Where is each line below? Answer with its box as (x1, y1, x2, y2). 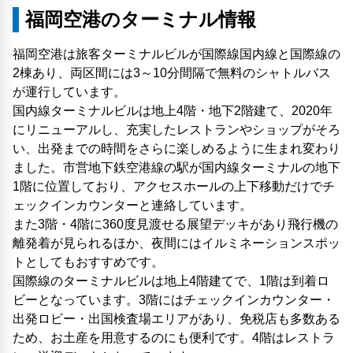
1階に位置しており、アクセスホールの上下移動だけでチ (13, 180, 335, 193)
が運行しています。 (13, 85, 126, 98)
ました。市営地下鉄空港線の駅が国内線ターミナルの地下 (13, 161, 340, 174)
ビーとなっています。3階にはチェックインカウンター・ (13, 293, 335, 307)
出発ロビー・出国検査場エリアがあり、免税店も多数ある (13, 312, 340, 325)
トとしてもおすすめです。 (13, 255, 164, 269)
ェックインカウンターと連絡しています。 (13, 199, 252, 212)
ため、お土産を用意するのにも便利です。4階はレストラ (13, 331, 335, 344)
